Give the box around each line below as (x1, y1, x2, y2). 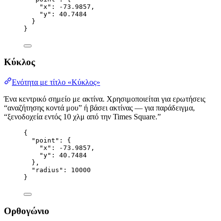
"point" (32, 137, 59, 145)
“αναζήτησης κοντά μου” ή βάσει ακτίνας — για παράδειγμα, (4, 104, 195, 112)
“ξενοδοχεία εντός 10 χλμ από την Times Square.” (4, 112, 161, 121)
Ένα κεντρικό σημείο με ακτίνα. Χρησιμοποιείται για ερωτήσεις (4, 95, 205, 104)
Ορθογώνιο (4, 205, 49, 216)
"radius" (32, 166, 63, 174)
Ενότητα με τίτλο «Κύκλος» (12, 78, 100, 87)
